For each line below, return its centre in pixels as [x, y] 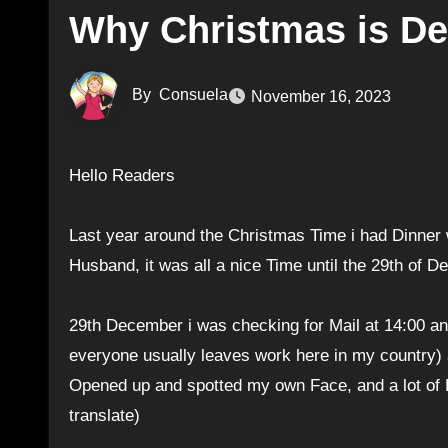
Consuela [193, 95]
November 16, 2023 [321, 96]
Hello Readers [128, 175]
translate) [104, 415]
